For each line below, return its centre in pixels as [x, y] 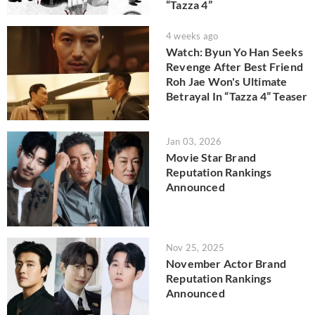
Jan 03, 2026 [194, 142]
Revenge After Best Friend [234, 66]
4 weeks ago [192, 36]
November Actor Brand [226, 263]
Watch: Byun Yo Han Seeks [234, 51]
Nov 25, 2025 [195, 247]
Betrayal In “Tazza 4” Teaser [237, 96]
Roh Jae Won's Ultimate [227, 81]
